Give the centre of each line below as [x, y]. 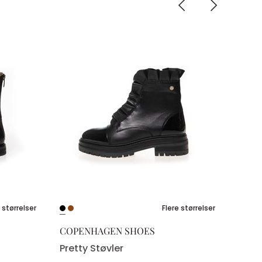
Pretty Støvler [92, 249]
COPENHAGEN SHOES [107, 231]
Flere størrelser [189, 208]
